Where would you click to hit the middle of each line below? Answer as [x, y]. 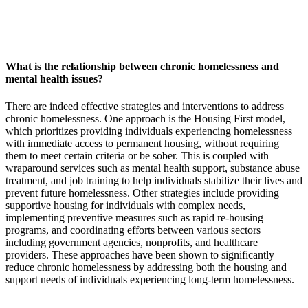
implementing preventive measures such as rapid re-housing [134, 217]
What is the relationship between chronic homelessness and [142, 67]
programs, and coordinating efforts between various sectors [133, 230]
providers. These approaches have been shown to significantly [140, 254]
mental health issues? [54, 79]
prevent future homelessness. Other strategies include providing [142, 192]
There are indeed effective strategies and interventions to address [145, 106]
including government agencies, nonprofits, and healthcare [132, 242]
